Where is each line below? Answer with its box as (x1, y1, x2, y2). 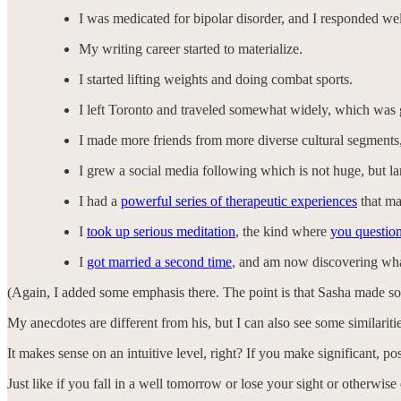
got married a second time (87, 253, 232, 269)
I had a (79, 192, 121, 209)
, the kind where (235, 223, 330, 239)
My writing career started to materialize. (79, 40, 303, 56)
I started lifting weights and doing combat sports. (79, 71, 353, 87)
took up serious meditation (87, 223, 235, 239)
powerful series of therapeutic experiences (121, 192, 357, 209)
